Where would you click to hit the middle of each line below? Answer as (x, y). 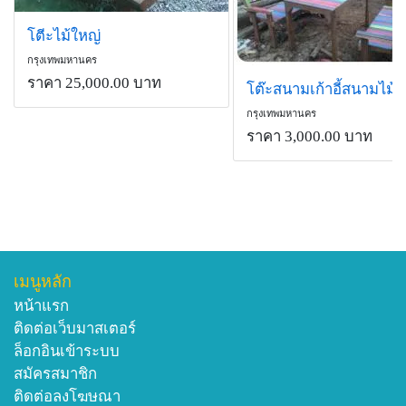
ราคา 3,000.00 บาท (309, 137)
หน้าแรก (41, 306)
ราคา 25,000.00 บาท (94, 83)
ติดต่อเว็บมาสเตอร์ (75, 329)
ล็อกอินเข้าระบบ (67, 352)
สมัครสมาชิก (55, 374)
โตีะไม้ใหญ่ (64, 36)
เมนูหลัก (43, 282)
